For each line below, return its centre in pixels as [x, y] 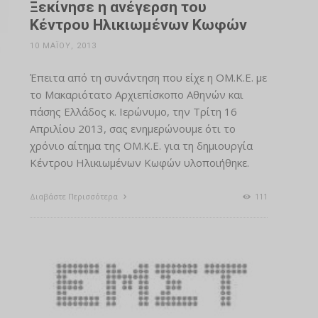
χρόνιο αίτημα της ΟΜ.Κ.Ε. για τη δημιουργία [141, 145]
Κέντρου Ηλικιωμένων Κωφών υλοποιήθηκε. [139, 162]
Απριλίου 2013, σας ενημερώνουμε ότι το [132, 128]
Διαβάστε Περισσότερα [75, 196]
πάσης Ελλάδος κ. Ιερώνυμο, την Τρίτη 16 [133, 111]
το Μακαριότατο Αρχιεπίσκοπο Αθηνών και [136, 94]
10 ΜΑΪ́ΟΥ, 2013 [63, 45]
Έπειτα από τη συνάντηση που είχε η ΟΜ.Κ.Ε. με [148, 77]
